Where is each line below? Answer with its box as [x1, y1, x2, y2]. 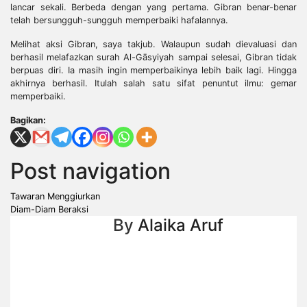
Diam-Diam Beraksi [10, 204, 88, 214]
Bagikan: [10, 114, 46, 125]
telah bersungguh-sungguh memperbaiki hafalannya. [10, 14, 228, 25]
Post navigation [10, 157, 171, 184]
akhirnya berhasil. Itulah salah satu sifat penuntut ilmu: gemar [10, 77, 297, 88]
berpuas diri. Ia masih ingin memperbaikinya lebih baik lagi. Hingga [10, 64, 297, 75]
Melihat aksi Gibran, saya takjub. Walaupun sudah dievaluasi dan [10, 38, 297, 49]
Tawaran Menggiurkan [10, 191, 100, 201]
